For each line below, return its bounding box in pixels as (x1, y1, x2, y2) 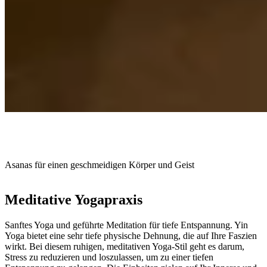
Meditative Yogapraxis (5, 192, 142, 207)
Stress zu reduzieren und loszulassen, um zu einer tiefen (5, 252, 213, 262)
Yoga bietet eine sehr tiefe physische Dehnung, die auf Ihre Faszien (5, 230, 257, 241)
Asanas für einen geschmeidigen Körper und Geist (5, 160, 194, 170)
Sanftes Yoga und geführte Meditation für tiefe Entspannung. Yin (5, 219, 248, 230)
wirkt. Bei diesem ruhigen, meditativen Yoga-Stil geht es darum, (5, 241, 244, 252)
